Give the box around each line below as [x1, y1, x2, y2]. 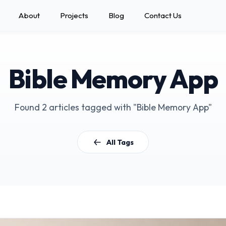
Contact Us [144, 11, 182, 20]
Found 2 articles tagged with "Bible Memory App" [14, 101, 212, 113]
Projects [60, 11, 88, 20]
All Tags [106, 137, 134, 147]
